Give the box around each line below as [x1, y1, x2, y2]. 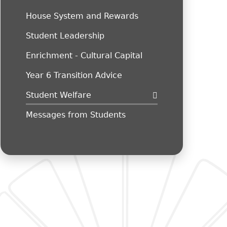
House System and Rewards [26, 11, 138, 21]
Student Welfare [26, 90, 91, 100]
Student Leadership [26, 31, 104, 41]
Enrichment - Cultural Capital [26, 51, 142, 61]
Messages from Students [26, 110, 126, 120]
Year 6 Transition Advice [26, 70, 122, 81]
